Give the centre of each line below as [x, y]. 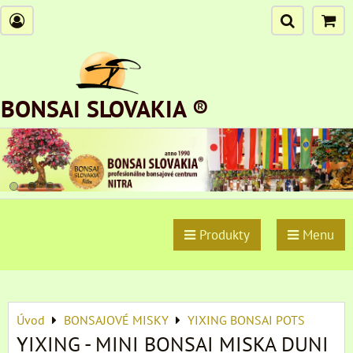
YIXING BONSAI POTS [246, 320]
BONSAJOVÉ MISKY [116, 320]
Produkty [223, 234]
